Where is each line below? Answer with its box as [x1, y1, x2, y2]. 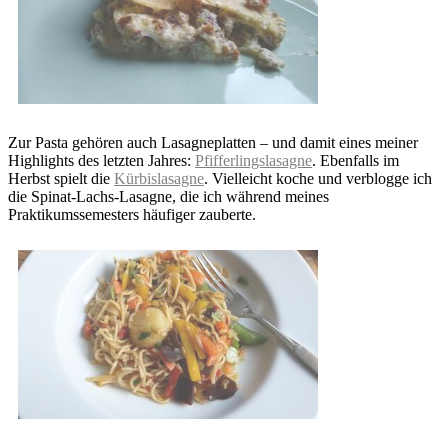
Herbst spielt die [8, 169, 114, 187]
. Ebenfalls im [312, 151, 399, 169]
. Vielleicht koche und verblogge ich [204, 169, 432, 187]
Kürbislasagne [114, 169, 204, 187]
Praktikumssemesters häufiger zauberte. [8, 205, 256, 223]
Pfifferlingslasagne [195, 151, 312, 169]
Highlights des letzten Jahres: [8, 151, 195, 169]
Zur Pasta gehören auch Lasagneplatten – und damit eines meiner [8, 133, 418, 151]
